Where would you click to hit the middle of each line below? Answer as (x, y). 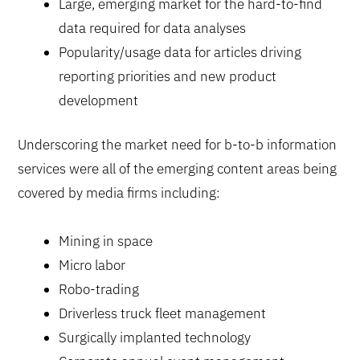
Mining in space (106, 241)
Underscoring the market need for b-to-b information (178, 145)
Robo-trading (99, 289)
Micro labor (92, 265)
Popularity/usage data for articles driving (180, 52)
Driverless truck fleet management (163, 313)
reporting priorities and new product (168, 76)
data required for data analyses (153, 28)
